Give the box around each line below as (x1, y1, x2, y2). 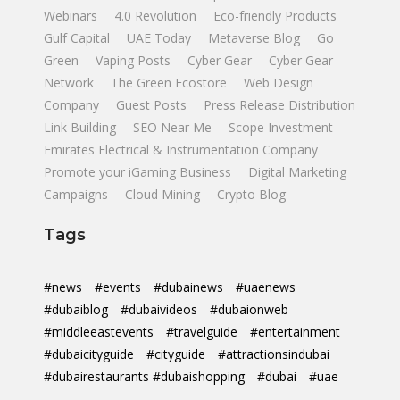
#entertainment (250, 323, 340, 340)
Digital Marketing (248, 163, 346, 180)
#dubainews (154, 279, 227, 296)
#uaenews (236, 279, 296, 296)
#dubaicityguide (44, 346, 137, 362)
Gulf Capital (44, 29, 113, 46)
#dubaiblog (44, 301, 108, 318)
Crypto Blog (217, 186, 286, 203)
